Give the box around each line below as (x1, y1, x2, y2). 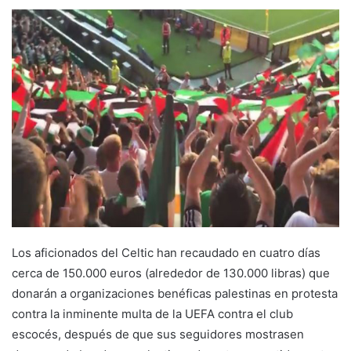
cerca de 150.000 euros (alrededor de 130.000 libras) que (12, 266, 330, 281)
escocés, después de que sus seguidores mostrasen (12, 327, 304, 342)
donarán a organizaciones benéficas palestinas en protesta (12, 286, 338, 302)
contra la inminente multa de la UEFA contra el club (12, 306, 293, 322)
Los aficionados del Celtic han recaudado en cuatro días (12, 245, 320, 261)
